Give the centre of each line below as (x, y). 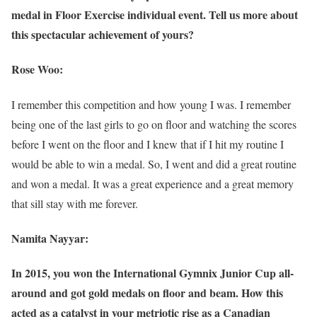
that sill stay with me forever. (75, 203)
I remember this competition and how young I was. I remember (151, 104)
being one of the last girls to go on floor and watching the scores (154, 124)
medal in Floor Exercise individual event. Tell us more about (155, 15)
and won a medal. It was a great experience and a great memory (152, 183)
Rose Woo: (37, 69)
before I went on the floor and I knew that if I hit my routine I (148, 144)
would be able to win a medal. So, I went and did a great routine (154, 163)
